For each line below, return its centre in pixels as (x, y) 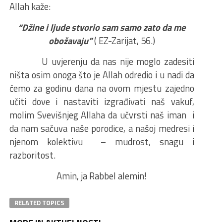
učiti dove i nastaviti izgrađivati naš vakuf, (102, 102)
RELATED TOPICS (39, 203)
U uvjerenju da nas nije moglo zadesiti (102, 62)
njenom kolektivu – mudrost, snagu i (102, 142)
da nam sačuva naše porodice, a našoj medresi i (102, 129)
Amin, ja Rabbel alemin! (102, 176)
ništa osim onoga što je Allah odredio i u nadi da (102, 75)
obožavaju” (70, 41)
